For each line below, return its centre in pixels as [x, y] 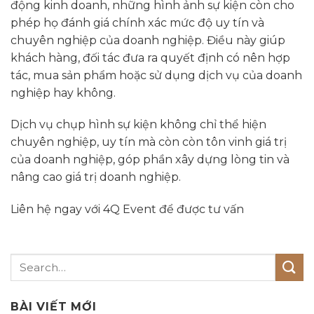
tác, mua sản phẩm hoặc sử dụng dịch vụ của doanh [156, 75]
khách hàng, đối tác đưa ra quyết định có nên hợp [150, 57]
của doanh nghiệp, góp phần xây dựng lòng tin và [150, 160]
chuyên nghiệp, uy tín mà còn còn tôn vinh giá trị [149, 142]
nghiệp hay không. [63, 93]
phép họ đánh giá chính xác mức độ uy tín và [137, 22]
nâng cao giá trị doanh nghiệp [95, 177]
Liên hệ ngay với [57, 210]
